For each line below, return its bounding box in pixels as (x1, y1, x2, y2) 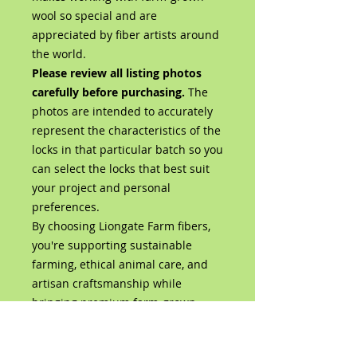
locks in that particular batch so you (32, 141, 223, 157)
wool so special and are (32, 7, 157, 23)
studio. (32, 332, 69, 348)
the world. (32, 45, 86, 61)
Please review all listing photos (32, 65, 202, 80)
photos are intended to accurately (32, 103, 213, 119)
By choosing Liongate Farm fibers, (32, 218, 210, 233)
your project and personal (32, 179, 171, 195)
